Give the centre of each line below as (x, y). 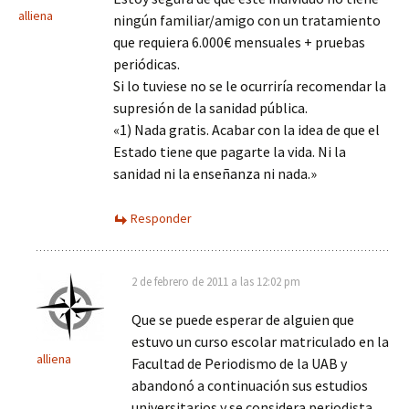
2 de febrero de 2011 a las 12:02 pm (216, 282)
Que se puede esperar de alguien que (243, 320)
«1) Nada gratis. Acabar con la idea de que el (246, 130)
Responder (161, 218)
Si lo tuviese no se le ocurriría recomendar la (250, 86)
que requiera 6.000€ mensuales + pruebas (239, 42)
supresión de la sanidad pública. (210, 108)
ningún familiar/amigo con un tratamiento (247, 20)
